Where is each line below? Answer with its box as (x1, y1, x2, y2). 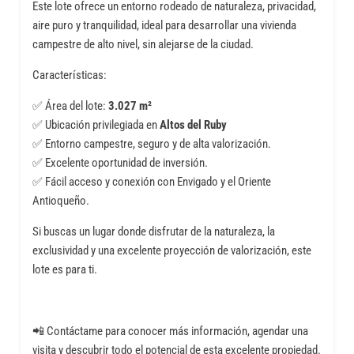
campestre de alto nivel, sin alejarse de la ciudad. (32, 37, 254, 52)
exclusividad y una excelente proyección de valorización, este (32, 243, 311, 258)
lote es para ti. (32, 262, 97, 277)
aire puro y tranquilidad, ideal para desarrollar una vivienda (32, 18, 296, 33)
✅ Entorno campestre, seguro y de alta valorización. (32, 137, 271, 152)
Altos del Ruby (159, 118, 227, 133)
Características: (32, 68, 107, 83)
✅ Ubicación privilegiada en (32, 118, 160, 133)
